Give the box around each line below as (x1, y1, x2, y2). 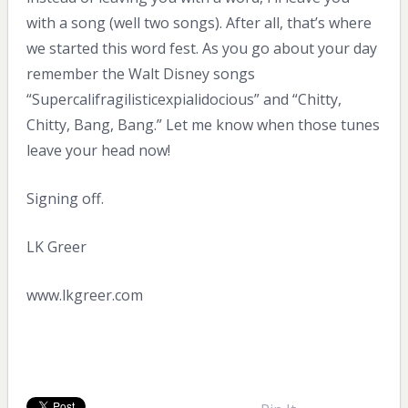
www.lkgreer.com (25, 285, 143, 306)
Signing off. (25, 189, 104, 209)
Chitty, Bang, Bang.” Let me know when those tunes (25, 115, 380, 136)
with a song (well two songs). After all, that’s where (25, 13, 372, 34)
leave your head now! (25, 140, 170, 161)
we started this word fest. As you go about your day (25, 38, 377, 59)
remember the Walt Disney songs (25, 64, 255, 85)
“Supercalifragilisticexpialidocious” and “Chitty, (25, 89, 342, 110)
